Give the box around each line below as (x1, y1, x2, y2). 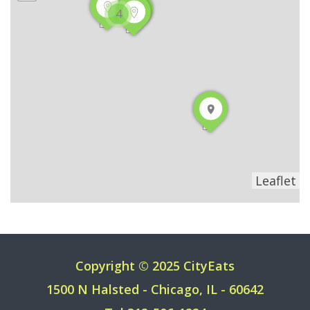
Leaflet (255, 172, 296, 190)
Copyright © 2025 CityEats (75, 257, 235, 275)
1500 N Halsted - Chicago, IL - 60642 (46, 281, 264, 298)
